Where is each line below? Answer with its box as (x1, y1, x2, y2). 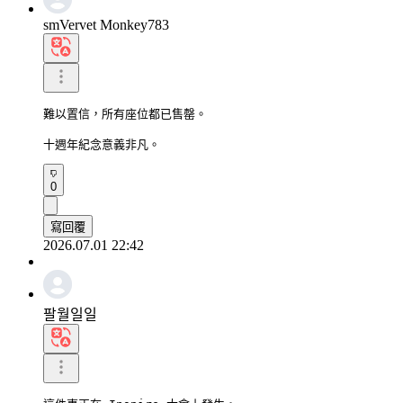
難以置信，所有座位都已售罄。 (43, 106, 207, 121)
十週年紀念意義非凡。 (43, 137, 160, 151)
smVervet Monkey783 (43, 16, 169, 32)
